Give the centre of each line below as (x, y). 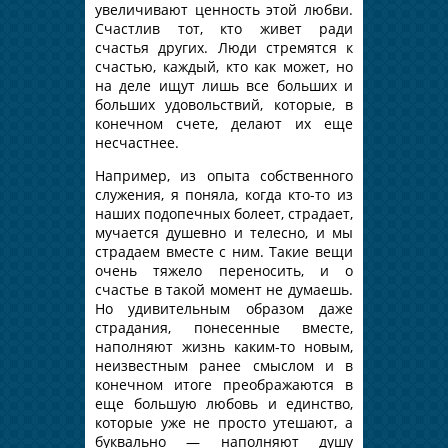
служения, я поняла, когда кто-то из (224, 194)
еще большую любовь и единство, (224, 403)
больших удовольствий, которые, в (224, 104)
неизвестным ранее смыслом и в (224, 365)
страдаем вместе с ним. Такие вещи (224, 251)
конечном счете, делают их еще (224, 123)
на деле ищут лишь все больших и (224, 85)
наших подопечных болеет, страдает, (224, 213)
